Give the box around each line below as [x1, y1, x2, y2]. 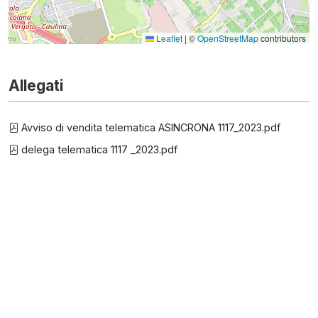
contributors [258, 32, 306, 44]
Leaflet [154, 32, 182, 44]
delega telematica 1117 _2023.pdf [18, 143, 177, 155]
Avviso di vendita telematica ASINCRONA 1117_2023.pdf [18, 121, 280, 133]
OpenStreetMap [197, 32, 258, 44]
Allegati [9, 77, 63, 94]
